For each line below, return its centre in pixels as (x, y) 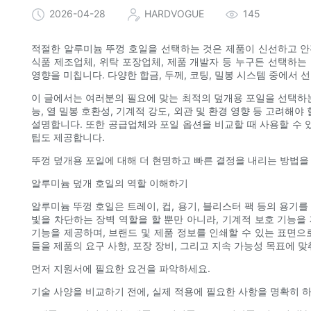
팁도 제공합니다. (68, 137)
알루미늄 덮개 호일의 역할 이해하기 (110, 183)
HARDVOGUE (174, 14)
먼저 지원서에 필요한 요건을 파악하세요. (121, 269)
